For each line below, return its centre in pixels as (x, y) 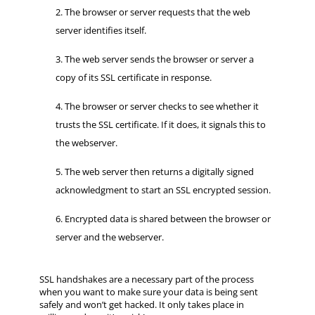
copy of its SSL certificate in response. (133, 77)
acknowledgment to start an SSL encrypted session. (163, 189)
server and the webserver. (109, 237)
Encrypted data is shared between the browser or (167, 218)
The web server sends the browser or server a (159, 59)
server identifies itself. (101, 30)
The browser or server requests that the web (157, 12)
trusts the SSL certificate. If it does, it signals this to (160, 124)
